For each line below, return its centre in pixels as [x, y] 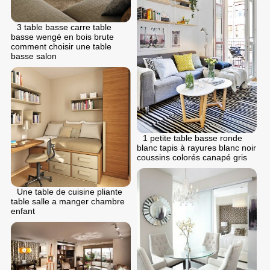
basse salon [34, 56]
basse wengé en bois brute [62, 36]
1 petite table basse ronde [193, 138]
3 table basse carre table [64, 27]
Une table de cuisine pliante [70, 191]
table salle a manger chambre [68, 201]
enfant [23, 211]
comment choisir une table [61, 46]
